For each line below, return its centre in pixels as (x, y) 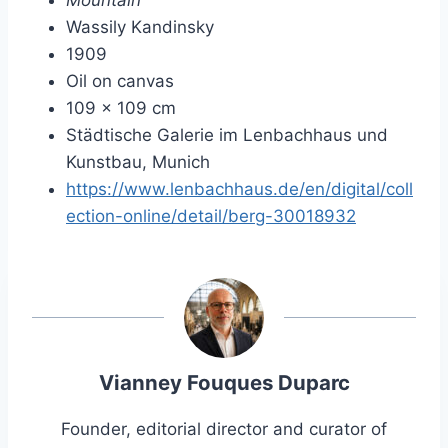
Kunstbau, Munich (138, 162)
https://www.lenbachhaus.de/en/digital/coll (239, 189)
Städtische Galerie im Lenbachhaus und (227, 135)
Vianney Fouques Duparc (224, 382)
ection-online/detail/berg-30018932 (211, 216)
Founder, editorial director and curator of (224, 428)
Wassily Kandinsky (140, 27)
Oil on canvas (120, 81)
